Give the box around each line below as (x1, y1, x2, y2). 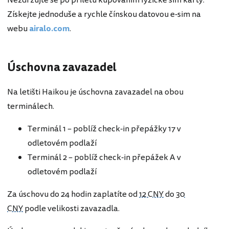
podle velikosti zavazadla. (23, 202, 120, 215)
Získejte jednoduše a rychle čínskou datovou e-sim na (7, 8, 201, 21)
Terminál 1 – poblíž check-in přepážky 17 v (28, 122, 181, 135)
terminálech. (7, 100, 54, 112)
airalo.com (29, 22, 70, 35)
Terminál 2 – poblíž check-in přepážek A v (28, 151, 181, 164)
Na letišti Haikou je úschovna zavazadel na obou (7, 85, 184, 98)
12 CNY (139, 188, 164, 200)
